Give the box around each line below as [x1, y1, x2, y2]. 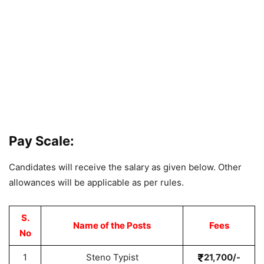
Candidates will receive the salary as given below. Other [9, 161, 242, 173]
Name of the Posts [73, 220, 151, 231]
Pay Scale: [9, 133, 74, 148]
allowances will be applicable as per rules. [9, 177, 184, 188]
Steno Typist [85, 252, 138, 263]
